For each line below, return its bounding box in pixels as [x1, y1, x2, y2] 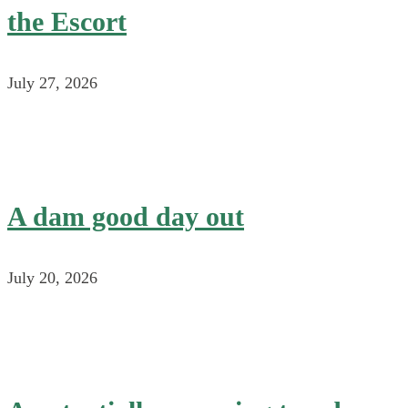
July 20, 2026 [7, 269, 97, 287]
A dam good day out [7, 201, 244, 231]
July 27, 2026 [7, 74, 97, 92]
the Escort [7, 6, 127, 36]
